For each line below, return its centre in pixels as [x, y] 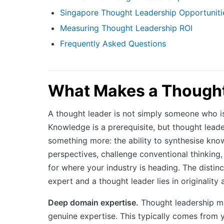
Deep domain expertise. [93, 202]
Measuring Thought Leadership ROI [126, 28]
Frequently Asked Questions [113, 43]
